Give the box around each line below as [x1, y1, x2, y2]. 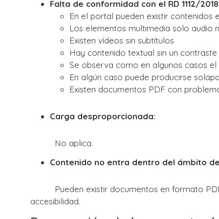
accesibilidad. [30, 196, 80, 206]
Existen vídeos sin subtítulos [69, 35, 174, 45]
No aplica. [30, 137, 93, 148]
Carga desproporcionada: [50, 110, 155, 121]
